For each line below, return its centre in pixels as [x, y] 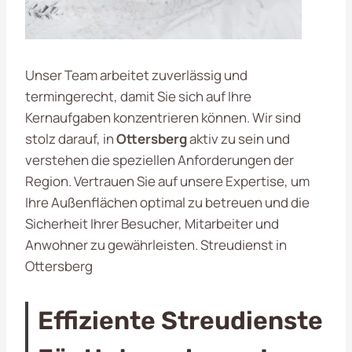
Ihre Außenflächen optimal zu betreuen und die [167, 202]
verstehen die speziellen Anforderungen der [159, 159]
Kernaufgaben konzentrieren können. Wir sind [163, 117]
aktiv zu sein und [238, 138]
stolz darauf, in [71, 138]
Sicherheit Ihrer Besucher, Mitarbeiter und [152, 223]
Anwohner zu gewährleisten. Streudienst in [156, 244]
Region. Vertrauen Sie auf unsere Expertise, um [167, 181]
